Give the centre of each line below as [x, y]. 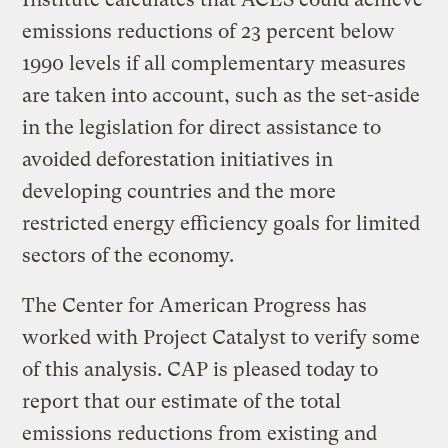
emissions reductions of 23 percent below [209, 31]
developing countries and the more [179, 191]
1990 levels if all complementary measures [214, 63]
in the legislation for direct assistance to [202, 127]
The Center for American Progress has [195, 305]
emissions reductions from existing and [200, 433]
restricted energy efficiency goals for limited [221, 223]
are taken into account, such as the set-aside [221, 95]
